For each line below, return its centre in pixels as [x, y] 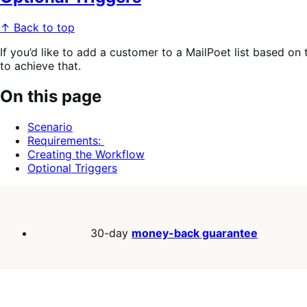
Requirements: [66, 140]
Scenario [50, 126]
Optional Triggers [72, 168]
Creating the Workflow [86, 154]
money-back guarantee [195, 233]
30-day [111, 233]
